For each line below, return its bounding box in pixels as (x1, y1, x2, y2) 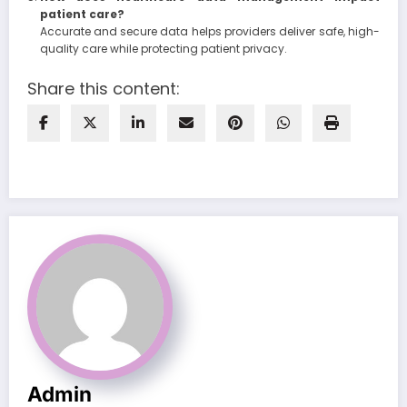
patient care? (39, 6, 124, 23)
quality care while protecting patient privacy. (39, 41, 287, 57)
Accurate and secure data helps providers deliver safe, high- (39, 24, 380, 40)
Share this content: (27, 77, 180, 101)
